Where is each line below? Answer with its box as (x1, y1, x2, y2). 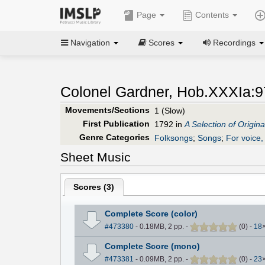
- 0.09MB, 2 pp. (133, 254, 186, 263)
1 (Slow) (154, 105, 185, 115)
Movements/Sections (64, 105, 150, 115)
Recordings (211, 37, 258, 47)
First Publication (82, 118, 150, 128)
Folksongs (154, 132, 193, 143)
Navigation (68, 37, 112, 47)
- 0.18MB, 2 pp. (133, 222, 186, 231)
